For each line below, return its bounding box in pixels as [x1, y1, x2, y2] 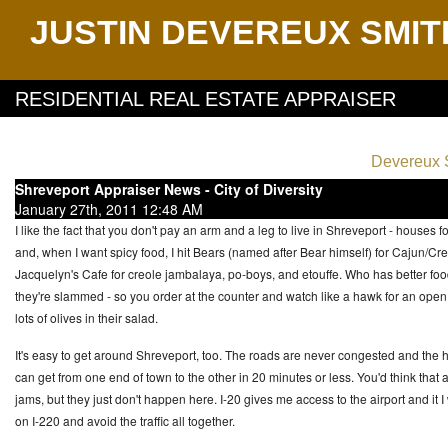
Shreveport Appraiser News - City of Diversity [15, 179, 323, 199]
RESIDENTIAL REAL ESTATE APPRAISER [15, 88, 396, 110]
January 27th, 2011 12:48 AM [15, 199, 203, 219]
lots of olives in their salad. [15, 309, 158, 326]
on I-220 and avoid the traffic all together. [15, 412, 238, 429]
